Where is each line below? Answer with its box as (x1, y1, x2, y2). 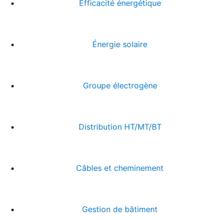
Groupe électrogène (82, 80, 157, 90)
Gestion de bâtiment (82, 204, 158, 214)
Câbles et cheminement (76, 163, 164, 173)
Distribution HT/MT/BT (78, 121, 162, 132)
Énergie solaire (92, 39, 147, 49)
